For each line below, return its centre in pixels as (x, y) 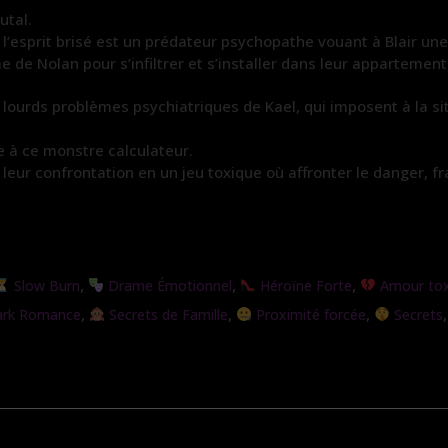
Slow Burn (44, 285)
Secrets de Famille (166, 314)
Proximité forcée (308, 314)
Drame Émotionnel (167, 285)
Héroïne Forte (303, 285)
